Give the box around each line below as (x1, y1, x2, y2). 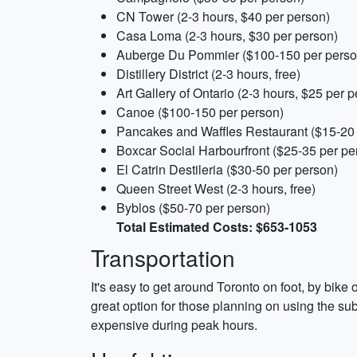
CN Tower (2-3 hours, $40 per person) (116, 7, 330, 25)
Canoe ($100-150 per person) (116, 103, 284, 121)
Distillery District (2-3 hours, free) (116, 65, 300, 83)
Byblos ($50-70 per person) (116, 198, 270, 217)
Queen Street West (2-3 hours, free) (116, 179, 316, 198)
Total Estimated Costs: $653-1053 (116, 218, 317, 236)
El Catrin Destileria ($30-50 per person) (116, 160, 338, 178)
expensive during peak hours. (91, 316, 257, 334)
